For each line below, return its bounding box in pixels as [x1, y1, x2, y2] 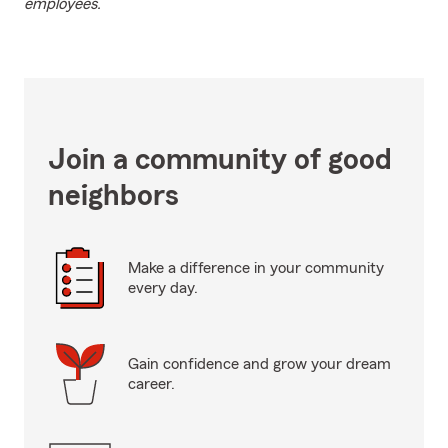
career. [128, 376, 175, 392]
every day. [128, 280, 198, 296]
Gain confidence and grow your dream [128, 356, 391, 372]
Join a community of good [48, 145, 392, 175]
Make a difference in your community [128, 260, 384, 276]
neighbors [48, 181, 179, 211]
